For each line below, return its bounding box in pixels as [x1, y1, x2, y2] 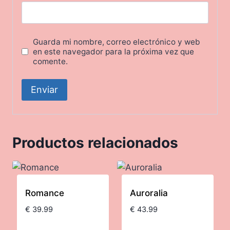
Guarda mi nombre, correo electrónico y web [33, 36, 201, 47]
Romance [25, 187, 64, 198]
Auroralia [129, 187, 168, 198]
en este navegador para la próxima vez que [33, 46, 195, 56]
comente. [33, 56, 68, 66]
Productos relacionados [12, 133, 178, 151]
